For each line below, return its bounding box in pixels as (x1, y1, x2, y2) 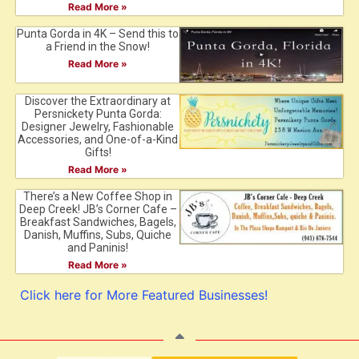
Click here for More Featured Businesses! (20, 286, 268, 303)
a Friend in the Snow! (46, 40, 150, 54)
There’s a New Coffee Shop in (23, 189, 172, 203)
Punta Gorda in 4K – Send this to (17, 27, 179, 41)
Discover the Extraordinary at (25, 94, 171, 107)
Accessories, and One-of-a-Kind (18, 132, 178, 146)
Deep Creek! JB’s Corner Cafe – (18, 202, 177, 216)
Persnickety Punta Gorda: (34, 107, 162, 120)
